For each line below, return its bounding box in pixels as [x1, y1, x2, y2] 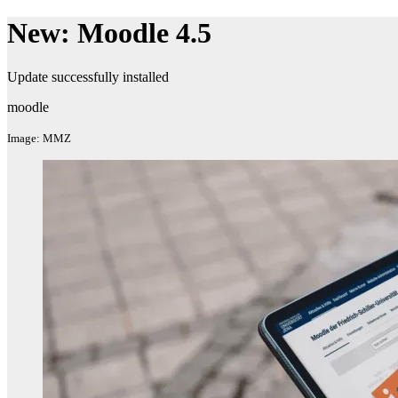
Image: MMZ [7, 131, 71, 145]
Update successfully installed [7, 68, 169, 84]
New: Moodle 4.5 [7, 17, 211, 50]
